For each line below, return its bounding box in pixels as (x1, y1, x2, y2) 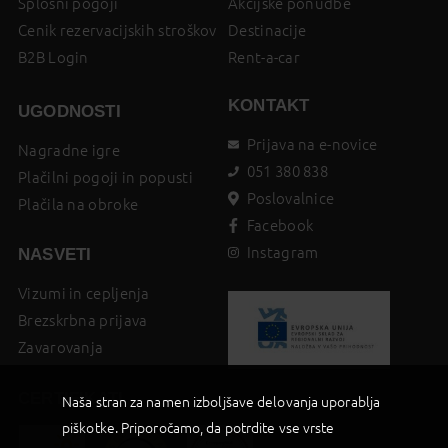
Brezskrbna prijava (18, 312, 148, 330)
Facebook (246, 217, 314, 234)
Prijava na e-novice (246, 136, 378, 153)
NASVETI (18, 245, 92, 265)
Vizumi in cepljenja (18, 285, 150, 303)
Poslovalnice (246, 190, 335, 207)
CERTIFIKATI (18, 389, 124, 409)
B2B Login (18, 49, 89, 66)
